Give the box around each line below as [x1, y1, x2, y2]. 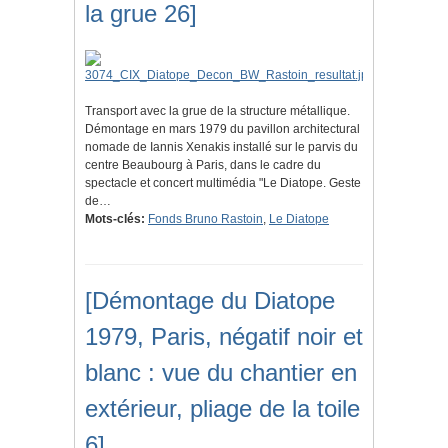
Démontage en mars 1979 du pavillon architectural [85, 122, 360, 137]
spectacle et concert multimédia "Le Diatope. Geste [85, 176, 361, 191]
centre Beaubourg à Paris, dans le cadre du [85, 158, 321, 173]
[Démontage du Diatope [85, 287, 335, 315]
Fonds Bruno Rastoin [148, 212, 263, 227]
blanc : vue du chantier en [85, 359, 357, 387]
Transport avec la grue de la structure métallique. [85, 104, 350, 119]
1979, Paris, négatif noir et [85, 323, 363, 351]
